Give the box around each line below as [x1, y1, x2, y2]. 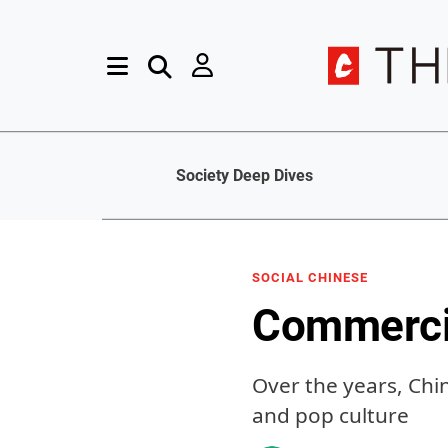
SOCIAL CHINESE [252, 270, 368, 285]
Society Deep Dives [176, 166, 313, 186]
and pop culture [252, 401, 409, 429]
